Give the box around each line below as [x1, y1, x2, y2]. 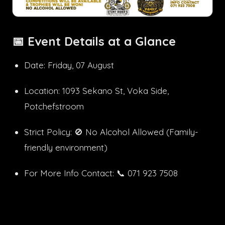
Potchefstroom [24, 100, 84, 111]
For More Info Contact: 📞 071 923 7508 [24, 167, 178, 178]
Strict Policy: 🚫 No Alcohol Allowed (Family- [24, 126, 198, 137]
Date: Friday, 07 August [24, 59, 114, 70]
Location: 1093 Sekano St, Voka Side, [24, 85, 169, 96]
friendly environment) [24, 142, 107, 153]
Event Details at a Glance [24, 33, 176, 49]
